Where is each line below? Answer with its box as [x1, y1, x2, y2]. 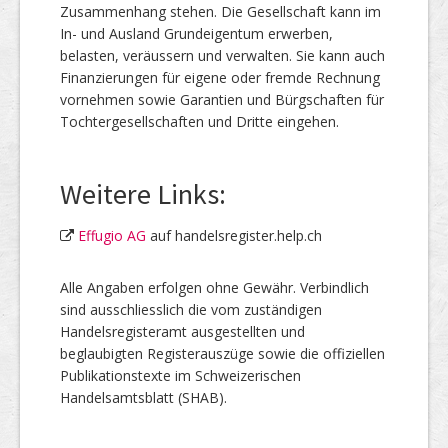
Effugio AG [78, 226, 146, 246]
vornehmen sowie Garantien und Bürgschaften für [60, 90, 384, 110]
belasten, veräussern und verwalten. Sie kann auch [60, 46, 385, 66]
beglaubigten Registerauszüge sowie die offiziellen [60, 344, 385, 364]
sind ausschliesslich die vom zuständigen [60, 300, 322, 320]
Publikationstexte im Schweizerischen [60, 366, 301, 386]
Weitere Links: [60, 176, 226, 213]
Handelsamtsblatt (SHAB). [60, 388, 227, 408]
